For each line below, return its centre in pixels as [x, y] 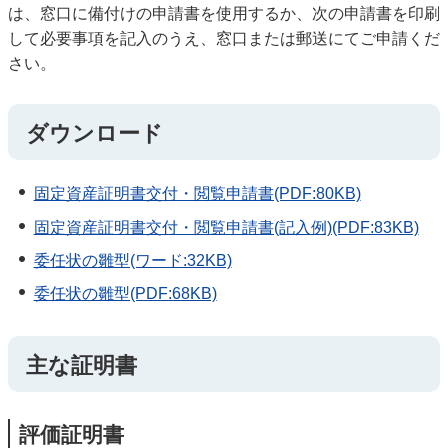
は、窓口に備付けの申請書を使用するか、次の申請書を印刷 [224, 13]
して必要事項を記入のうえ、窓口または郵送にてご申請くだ [224, 38]
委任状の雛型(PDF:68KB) [125, 294]
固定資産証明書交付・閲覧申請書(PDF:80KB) [197, 194]
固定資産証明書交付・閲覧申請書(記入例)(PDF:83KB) [226, 227]
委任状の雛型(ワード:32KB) [132, 260]
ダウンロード [94, 134]
